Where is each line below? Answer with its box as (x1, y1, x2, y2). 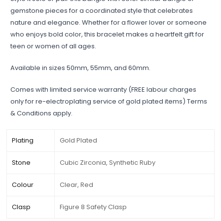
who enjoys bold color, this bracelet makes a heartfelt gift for (10, 29, 205, 39)
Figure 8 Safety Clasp (60, 202, 127, 212)
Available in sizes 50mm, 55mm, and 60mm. (10, 63, 151, 73)
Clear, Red (60, 180, 94, 189)
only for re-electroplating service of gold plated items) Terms (10, 96, 208, 106)
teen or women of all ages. (10, 41, 97, 51)
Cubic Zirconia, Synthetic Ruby (60, 157, 156, 167)
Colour (12, 180, 34, 189)
